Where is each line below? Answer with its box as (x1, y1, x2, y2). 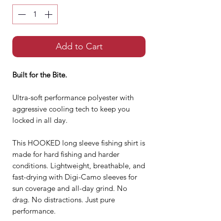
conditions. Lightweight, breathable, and (12, 161, 145, 171)
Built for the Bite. (12, 70, 67, 80)
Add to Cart (55, 41, 103, 52)
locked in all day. (12, 115, 68, 125)
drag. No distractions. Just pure (12, 195, 115, 205)
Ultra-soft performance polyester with (12, 93, 134, 103)
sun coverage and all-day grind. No (12, 184, 127, 193)
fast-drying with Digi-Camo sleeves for (12, 172, 137, 182)
